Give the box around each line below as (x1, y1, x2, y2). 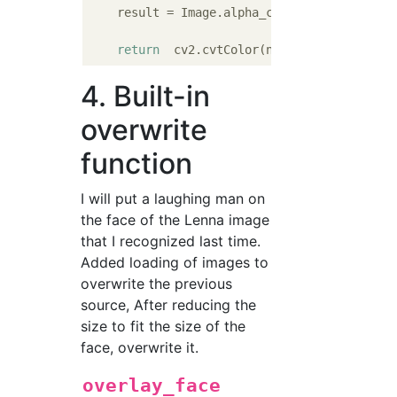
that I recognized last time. (81, 232, 261, 251)
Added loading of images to (81, 253, 269, 272)
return (117, 43, 160, 58)
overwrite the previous (81, 275, 233, 293)
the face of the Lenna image (81, 211, 270, 230)
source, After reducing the (81, 296, 257, 315)
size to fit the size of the (81, 317, 246, 336)
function (81, 146, 193, 182)
